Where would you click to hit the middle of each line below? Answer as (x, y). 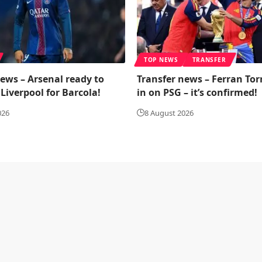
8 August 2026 (169, 113)
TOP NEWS (161, 60)
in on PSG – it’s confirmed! (197, 92)
